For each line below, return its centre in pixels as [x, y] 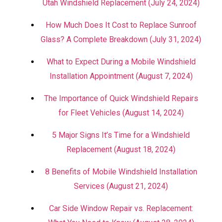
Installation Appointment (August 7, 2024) [121, 76]
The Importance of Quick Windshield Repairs [121, 98]
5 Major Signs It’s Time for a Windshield [121, 135]
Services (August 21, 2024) [121, 186]
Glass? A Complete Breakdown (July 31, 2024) [121, 39]
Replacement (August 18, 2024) [121, 149]
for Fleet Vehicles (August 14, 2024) [121, 113]
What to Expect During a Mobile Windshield [121, 62]
